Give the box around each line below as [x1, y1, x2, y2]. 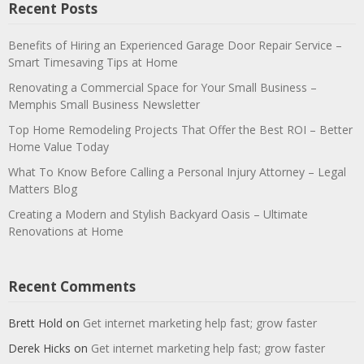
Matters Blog [8, 181, 77, 197]
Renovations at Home [8, 223, 123, 239]
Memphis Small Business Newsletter [8, 97, 200, 112]
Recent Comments [8, 277, 136, 296]
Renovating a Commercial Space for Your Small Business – [8, 80, 317, 95]
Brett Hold [8, 315, 63, 331]
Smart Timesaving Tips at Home [8, 54, 178, 70]
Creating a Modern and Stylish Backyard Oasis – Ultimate [8, 206, 308, 222]
